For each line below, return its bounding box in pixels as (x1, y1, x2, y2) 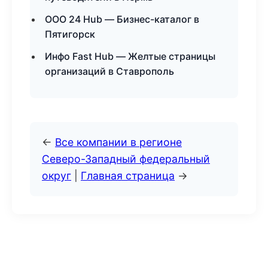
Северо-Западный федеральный (42, 153, 210, 165)
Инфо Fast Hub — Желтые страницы (45, 50, 215, 62)
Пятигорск (45, 28, 95, 40)
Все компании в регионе (55, 136, 182, 148)
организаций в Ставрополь (45, 65, 174, 77)
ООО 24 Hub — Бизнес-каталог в (45, 13, 199, 25)
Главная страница (81, 169, 175, 182)
